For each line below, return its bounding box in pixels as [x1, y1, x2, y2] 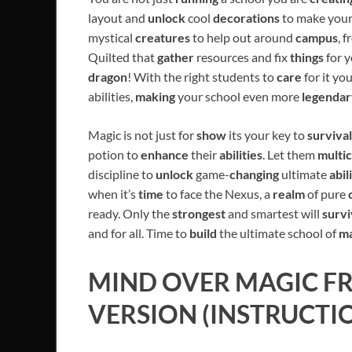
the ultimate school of [219, 225, 339, 241]
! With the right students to [127, 69, 277, 85]
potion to [88, 147, 141, 163]
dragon [88, 69, 127, 85]
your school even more [175, 89, 302, 104]
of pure [307, 186, 348, 202]
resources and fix [196, 49, 290, 65]
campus [295, 30, 338, 46]
